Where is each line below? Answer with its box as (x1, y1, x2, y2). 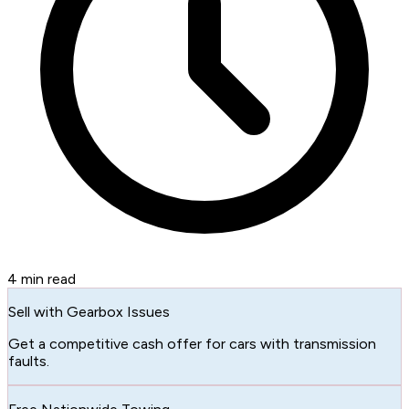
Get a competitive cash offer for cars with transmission (8, 334, 376, 352)
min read (17, 269, 76, 288)
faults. (8, 351, 49, 370)
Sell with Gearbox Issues (8, 302, 170, 320)
